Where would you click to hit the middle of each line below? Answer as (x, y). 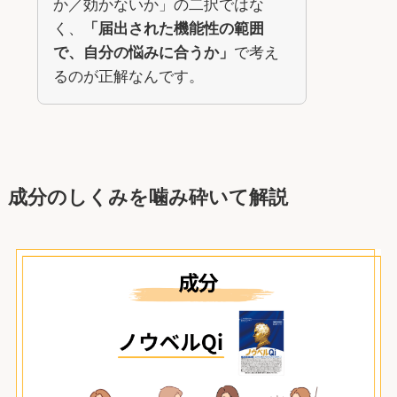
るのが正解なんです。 (128, 76)
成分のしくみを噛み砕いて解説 (148, 197)
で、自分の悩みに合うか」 (143, 52)
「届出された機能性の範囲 (173, 28)
